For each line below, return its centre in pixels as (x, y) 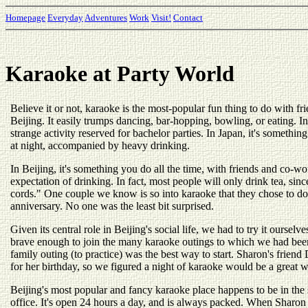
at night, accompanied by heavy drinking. (100, 145)
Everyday (65, 18)
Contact (188, 18)
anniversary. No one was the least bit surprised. (112, 206)
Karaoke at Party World (120, 74)
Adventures (106, 18)
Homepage (25, 18)
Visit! (161, 18)
